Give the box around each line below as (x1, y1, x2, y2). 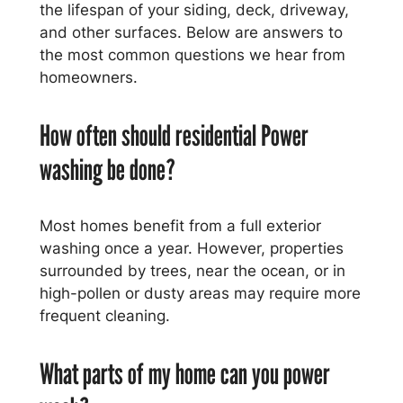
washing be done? (39, 152, 175, 187)
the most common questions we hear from (39, 46, 345, 65)
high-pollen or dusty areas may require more (39, 284, 361, 303)
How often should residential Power (39, 118, 309, 153)
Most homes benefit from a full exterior (39, 217, 321, 236)
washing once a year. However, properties (39, 239, 344, 258)
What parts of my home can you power (39, 356, 330, 391)
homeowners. (39, 68, 138, 87)
